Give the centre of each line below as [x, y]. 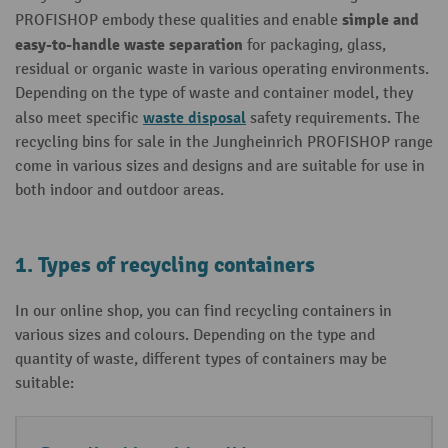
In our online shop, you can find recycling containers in [203, 311]
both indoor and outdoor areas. [119, 190]
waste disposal [194, 117]
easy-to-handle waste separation [129, 44]
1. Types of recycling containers [165, 265]
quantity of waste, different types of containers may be [201, 359]
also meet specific [79, 118]
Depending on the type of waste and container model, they [214, 93]
